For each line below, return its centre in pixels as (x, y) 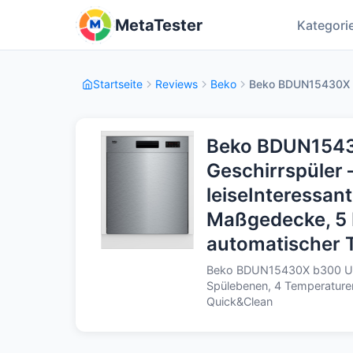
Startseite (118, 84)
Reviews (176, 84)
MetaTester (159, 25)
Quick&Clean (240, 301)
